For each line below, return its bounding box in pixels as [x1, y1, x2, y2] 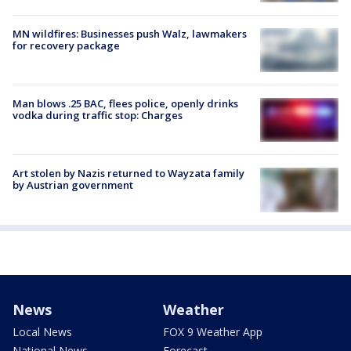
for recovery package [13, 38, 120, 52]
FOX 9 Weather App [163, 324, 262, 339]
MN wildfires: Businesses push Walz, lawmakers [13, 26, 247, 41]
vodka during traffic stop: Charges [13, 108, 183, 123]
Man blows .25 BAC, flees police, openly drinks [13, 96, 238, 111]
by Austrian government [13, 178, 133, 193]
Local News [13, 324, 72, 339]
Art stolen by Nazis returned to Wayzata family [13, 166, 244, 181]
